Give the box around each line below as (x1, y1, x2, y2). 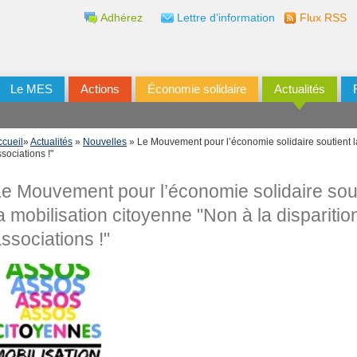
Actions (80, 82, 120, 96)
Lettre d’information (177, 12, 275, 24)
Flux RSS (300, 12, 347, 24)
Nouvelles (83, 136, 127, 147)
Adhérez (100, 12, 143, 24)
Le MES (10, 82, 53, 96)
